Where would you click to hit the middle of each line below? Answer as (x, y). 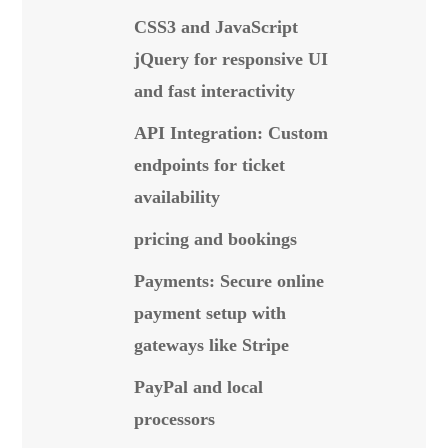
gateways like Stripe (211, 345)
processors (174, 419)
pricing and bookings (215, 239)
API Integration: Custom (231, 133)
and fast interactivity (214, 91)
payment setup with (210, 313)
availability (177, 197)
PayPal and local (198, 387)
